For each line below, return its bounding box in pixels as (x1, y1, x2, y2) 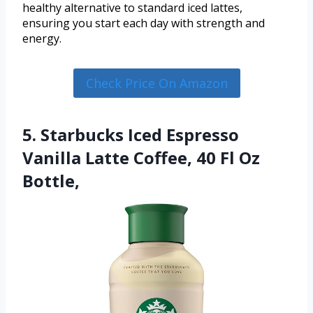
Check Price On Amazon (85, 74, 228, 92)
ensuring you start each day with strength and (22, 15, 265, 31)
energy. (22, 30, 61, 46)
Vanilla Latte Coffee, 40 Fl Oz (22, 146, 260, 170)
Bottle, (22, 169, 80, 193)
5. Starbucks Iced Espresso (22, 123, 239, 147)
